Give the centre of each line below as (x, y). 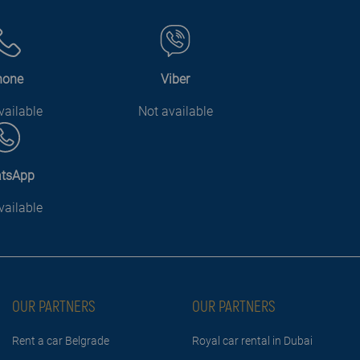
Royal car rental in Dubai (252, 340)
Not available (175, 111)
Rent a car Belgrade (61, 340)
